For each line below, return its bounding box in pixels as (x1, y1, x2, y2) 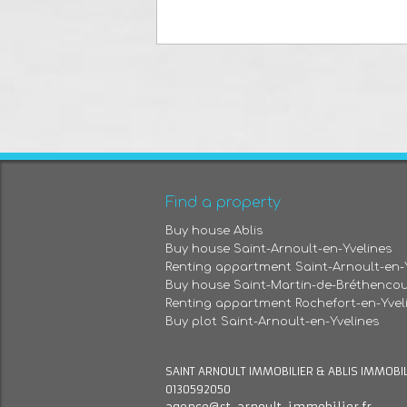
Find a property (165, 194, 281, 211)
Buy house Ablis (165, 224, 263, 237)
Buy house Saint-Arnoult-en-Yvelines (165, 243, 392, 255)
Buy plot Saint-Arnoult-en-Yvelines (165, 315, 379, 328)
